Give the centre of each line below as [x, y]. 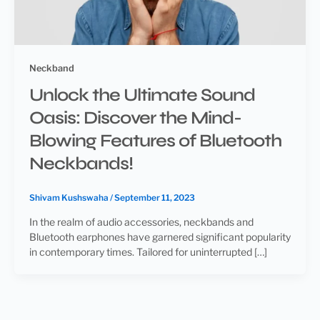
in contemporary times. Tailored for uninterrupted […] [148, 251]
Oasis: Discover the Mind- [135, 118]
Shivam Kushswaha [70, 197]
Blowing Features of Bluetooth [155, 141]
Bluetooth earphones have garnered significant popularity [160, 236]
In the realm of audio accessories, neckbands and [141, 221]
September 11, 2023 [155, 197]
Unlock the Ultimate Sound [142, 95]
